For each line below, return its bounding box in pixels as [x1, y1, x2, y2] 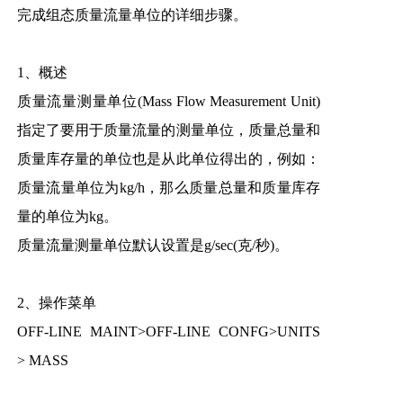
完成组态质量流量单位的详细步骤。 [16, 6, 247, 22]
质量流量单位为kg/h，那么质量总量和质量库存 [16, 179, 321, 195]
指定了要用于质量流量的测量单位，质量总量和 [16, 121, 321, 138]
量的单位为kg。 [16, 208, 118, 224]
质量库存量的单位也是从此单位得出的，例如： [16, 150, 321, 166]
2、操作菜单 [16, 294, 96, 310]
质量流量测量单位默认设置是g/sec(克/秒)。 [16, 237, 289, 253]
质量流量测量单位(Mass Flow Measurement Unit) [16, 93, 321, 109]
